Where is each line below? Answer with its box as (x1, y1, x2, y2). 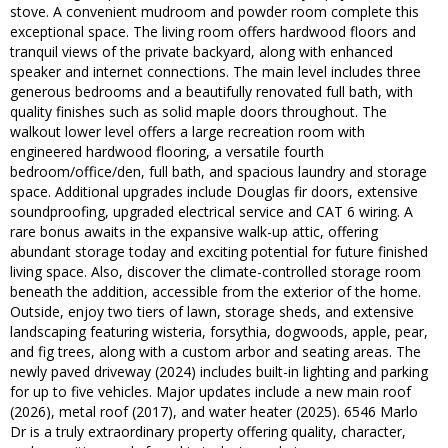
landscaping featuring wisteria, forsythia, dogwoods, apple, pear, (10, 322, 428, 342)
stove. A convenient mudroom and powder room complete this (10, 2, 419, 22)
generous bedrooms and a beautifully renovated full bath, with (10, 82, 413, 102)
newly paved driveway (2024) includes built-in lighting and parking (10, 362, 428, 382)
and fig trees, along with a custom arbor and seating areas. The (10, 342, 421, 362)
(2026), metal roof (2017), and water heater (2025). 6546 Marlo (10, 402, 418, 422)
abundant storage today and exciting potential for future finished (10, 242, 428, 262)
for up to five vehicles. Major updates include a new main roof (10, 382, 411, 402)
